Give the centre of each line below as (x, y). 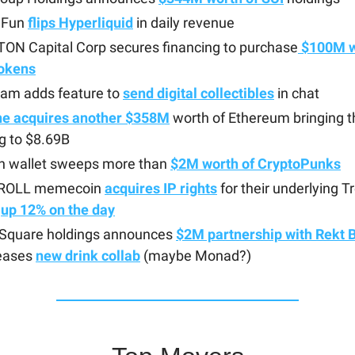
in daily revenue (184, 23)
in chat (297, 93)
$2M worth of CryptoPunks (256, 164)
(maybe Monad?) (196, 256)
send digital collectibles (198, 93)
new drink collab (88, 256)
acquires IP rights (161, 188)
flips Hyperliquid (80, 23)
